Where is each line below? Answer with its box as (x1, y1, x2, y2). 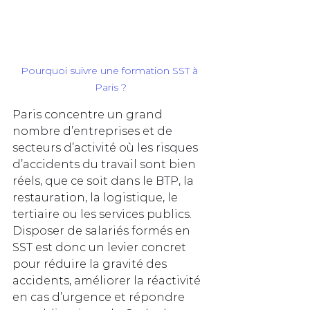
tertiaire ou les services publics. (12, 208, 194, 221)
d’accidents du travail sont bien (12, 158, 199, 172)
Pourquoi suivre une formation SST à (21, 64, 201, 77)
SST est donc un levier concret (12, 241, 189, 255)
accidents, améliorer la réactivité (12, 274, 203, 288)
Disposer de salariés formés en (12, 224, 193, 238)
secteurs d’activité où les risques (12, 141, 201, 155)
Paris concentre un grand (12, 108, 165, 122)
